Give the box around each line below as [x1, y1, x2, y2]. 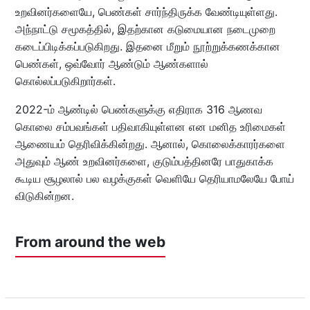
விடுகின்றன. [15, 188, 74, 203]
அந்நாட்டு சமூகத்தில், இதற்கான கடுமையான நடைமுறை [15, 21, 275, 36]
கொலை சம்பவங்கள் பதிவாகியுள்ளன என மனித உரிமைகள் [15, 119, 286, 134]
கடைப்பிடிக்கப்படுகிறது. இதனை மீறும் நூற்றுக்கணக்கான [15, 39, 280, 53]
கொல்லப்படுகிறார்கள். [15, 73, 119, 88]
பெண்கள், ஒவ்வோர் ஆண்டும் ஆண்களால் [15, 56, 208, 71]
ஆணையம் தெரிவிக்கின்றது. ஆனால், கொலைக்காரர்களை [15, 136, 285, 151]
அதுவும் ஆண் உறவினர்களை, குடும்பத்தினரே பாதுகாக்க [15, 154, 273, 168]
